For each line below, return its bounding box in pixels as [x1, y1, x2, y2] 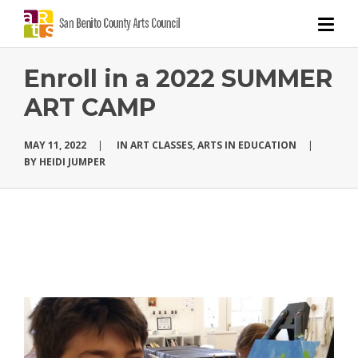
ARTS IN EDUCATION [197, 138, 296, 152]
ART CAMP [24, 93, 156, 122]
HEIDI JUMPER [39, 155, 105, 169]
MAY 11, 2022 [24, 138, 86, 152]
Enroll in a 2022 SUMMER [24, 64, 332, 93]
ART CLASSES [130, 138, 193, 152]
